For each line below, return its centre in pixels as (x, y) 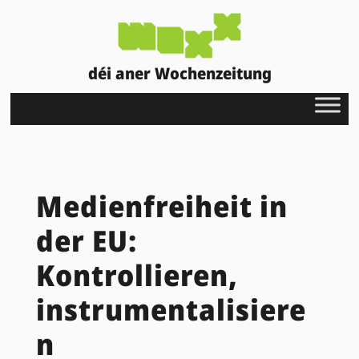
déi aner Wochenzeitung (179, 73)
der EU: (86, 240)
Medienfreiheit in (161, 206)
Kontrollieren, (137, 275)
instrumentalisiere (171, 309)
